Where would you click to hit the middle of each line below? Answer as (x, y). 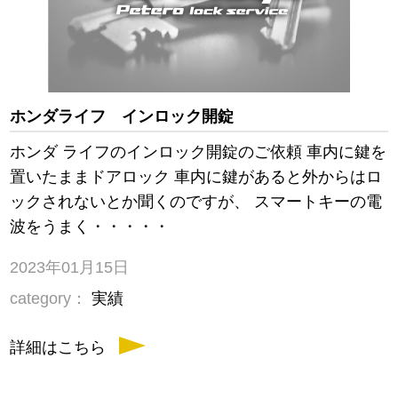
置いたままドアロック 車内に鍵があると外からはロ (196, 177)
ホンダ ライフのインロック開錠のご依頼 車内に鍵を (199, 152)
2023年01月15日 (70, 268)
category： (49, 299)
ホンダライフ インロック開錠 (122, 117)
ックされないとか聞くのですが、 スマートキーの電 (196, 202)
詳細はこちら (58, 348)
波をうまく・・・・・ (90, 227)
